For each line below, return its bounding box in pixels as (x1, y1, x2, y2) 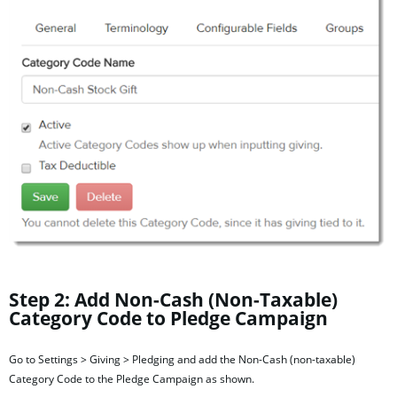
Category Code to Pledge (9, 306, 230, 331)
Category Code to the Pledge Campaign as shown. (9, 371, 254, 387)
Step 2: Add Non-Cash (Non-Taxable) (9, 287, 338, 313)
